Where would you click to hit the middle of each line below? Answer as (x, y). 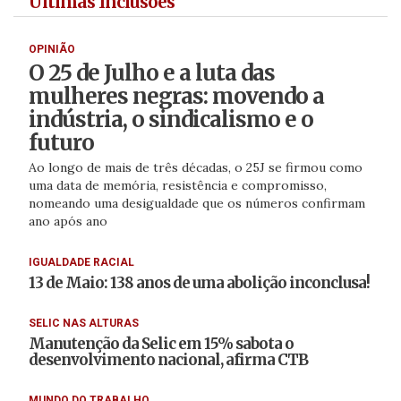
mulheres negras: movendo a (176, 96)
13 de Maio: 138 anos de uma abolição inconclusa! (199, 282)
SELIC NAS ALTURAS (83, 323)
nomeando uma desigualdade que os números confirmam (196, 203)
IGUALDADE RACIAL (81, 262)
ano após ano (68, 221)
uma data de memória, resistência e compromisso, (177, 185)
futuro (61, 142)
